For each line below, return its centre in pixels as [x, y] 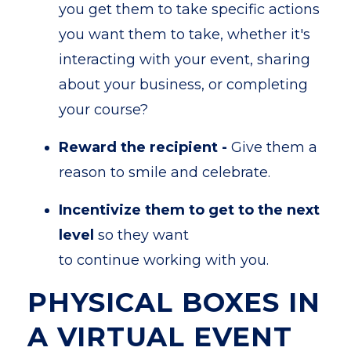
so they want [141, 235]
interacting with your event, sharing [185, 60]
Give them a [272, 147]
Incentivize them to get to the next [189, 210]
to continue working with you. [164, 260]
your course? [103, 110]
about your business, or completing [183, 85]
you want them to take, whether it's [185, 34]
